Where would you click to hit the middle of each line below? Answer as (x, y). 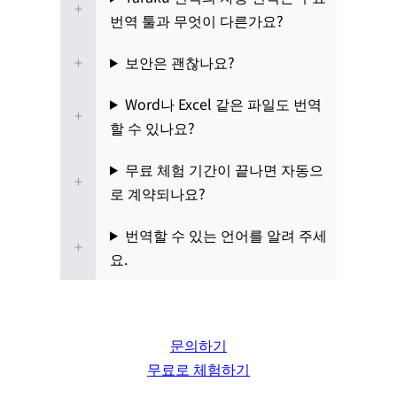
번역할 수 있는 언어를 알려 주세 (226, 234)
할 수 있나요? (152, 127)
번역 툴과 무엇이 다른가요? (197, 20)
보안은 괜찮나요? (179, 62)
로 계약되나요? (158, 193)
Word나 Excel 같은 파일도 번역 (223, 103)
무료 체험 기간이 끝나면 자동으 (224, 169)
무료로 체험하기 (198, 368)
